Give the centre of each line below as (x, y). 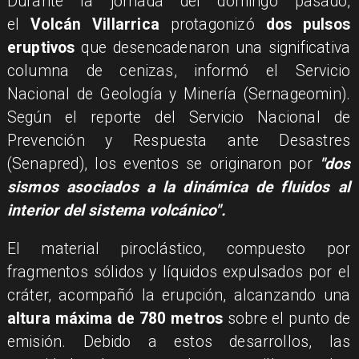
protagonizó (212, 24)
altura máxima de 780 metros (115, 319)
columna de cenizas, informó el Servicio (179, 71)
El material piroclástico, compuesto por (179, 249)
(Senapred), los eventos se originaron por (163, 163)
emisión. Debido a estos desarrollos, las (179, 342)
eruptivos (41, 47)
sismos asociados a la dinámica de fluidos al (179, 187)
